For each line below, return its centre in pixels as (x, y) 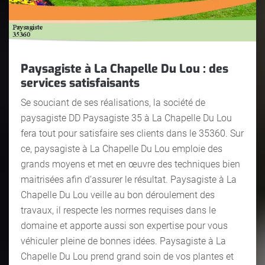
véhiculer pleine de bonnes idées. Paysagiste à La (123, 241)
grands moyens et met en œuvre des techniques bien (130, 164)
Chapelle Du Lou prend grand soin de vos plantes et (127, 256)
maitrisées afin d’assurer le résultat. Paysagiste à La (129, 179)
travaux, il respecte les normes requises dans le (118, 210)
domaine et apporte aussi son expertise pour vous (124, 225)
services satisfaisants (80, 83)
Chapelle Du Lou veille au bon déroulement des (118, 195)
